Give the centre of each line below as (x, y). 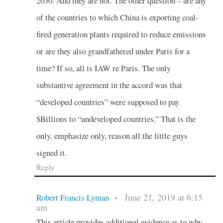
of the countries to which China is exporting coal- (117, 17)
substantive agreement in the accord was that (109, 85)
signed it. (51, 152)
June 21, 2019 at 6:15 (163, 197)
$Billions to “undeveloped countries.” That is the (116, 118)
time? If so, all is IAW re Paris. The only (103, 68)
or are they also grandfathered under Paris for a (113, 51)
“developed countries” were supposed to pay (108, 102)
